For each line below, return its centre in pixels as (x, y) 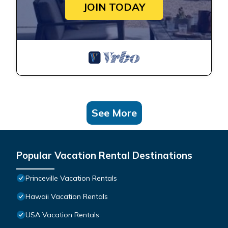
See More (114, 113)
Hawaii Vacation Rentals (67, 197)
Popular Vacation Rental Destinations (104, 155)
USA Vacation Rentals (62, 215)
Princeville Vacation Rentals (71, 178)
